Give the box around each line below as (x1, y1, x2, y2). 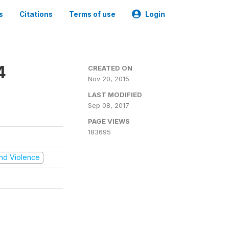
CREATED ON (88, 64, 132, 72)
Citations (19, 10, 53, 18)
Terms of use (69, 10, 116, 18)
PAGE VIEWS (88, 117, 130, 125)
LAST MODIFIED (88, 90, 142, 99)
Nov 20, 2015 (88, 75, 129, 83)
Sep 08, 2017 (88, 101, 129, 109)
